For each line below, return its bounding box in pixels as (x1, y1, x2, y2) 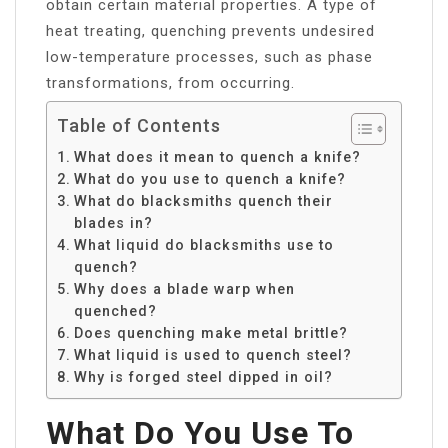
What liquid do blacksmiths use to (73, 236, 334, 253)
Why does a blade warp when (73, 280, 295, 297)
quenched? (73, 302, 157, 319)
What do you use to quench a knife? (73, 170, 346, 187)
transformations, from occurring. (46, 73, 295, 92)
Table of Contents (57, 114, 221, 136)
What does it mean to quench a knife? (73, 148, 361, 165)
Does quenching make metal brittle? (73, 324, 348, 341)
